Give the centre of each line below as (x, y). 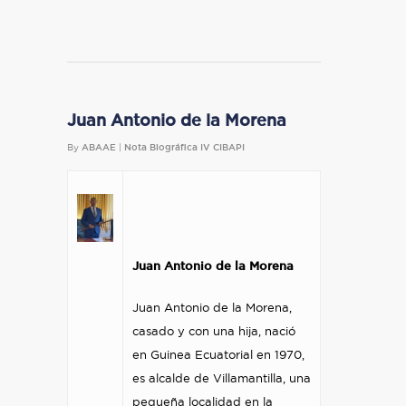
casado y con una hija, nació (214, 332)
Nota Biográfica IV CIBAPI (184, 148)
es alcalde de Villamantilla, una (222, 379)
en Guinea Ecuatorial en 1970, (218, 356)
